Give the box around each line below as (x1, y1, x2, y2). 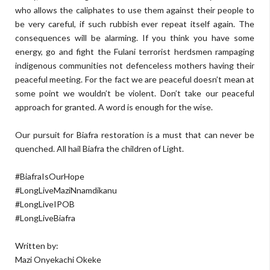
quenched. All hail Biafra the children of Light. (15, 143, 184, 154)
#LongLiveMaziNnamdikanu (15, 185, 117, 195)
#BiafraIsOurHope (15, 171, 84, 181)
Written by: (15, 240, 58, 251)
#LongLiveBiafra (15, 213, 75, 223)
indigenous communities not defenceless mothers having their (15, 60, 254, 71)
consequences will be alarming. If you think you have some (15, 33, 254, 43)
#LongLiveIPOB (15, 199, 75, 209)
